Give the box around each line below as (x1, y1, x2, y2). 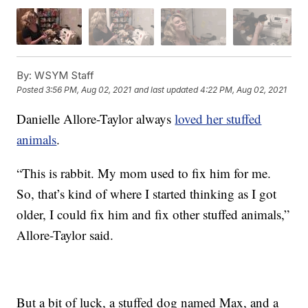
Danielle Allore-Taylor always (16, 109, 175, 127)
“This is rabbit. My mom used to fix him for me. (16, 164, 272, 181)
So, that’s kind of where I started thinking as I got (16, 184, 277, 202)
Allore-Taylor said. (16, 225, 114, 243)
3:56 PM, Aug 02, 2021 (45, 85, 132, 96)
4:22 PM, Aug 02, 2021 (200, 85, 287, 96)
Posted (16, 85, 46, 96)
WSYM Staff (32, 68, 95, 82)
